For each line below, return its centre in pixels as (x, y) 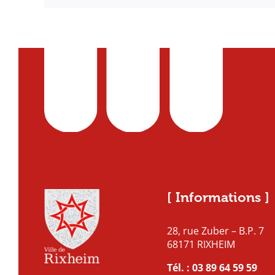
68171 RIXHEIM (201, 245)
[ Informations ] (218, 198)
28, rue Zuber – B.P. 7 (215, 231)
